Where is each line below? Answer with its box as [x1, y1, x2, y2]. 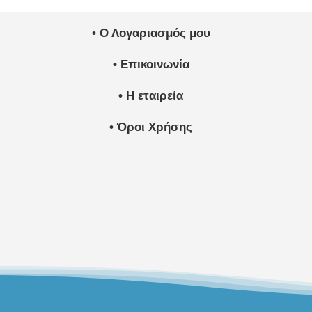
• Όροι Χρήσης [109, 120, 193, 134]
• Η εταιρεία [118, 89, 184, 103]
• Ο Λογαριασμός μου [91, 26, 210, 40]
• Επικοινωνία [112, 58, 189, 72]
